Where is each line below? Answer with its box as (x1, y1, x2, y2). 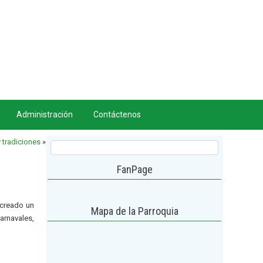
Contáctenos (93, 110, 141, 119)
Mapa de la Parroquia (90, 205, 178, 217)
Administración (16, 110, 73, 119)
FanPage (116, 163, 153, 176)
